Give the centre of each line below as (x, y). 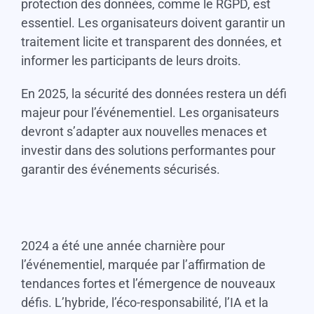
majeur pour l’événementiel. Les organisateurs (150, 113)
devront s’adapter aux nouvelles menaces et (144, 132)
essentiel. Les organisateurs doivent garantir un (153, 23)
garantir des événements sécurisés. (120, 170)
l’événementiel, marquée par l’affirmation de (143, 265)
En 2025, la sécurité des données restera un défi (153, 94)
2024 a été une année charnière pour (123, 246)
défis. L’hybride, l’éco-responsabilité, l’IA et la (144, 303)
